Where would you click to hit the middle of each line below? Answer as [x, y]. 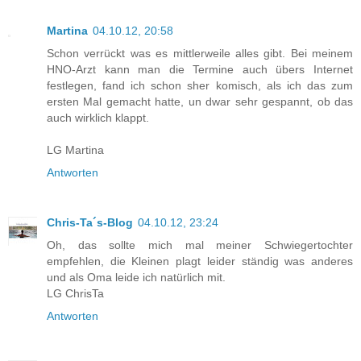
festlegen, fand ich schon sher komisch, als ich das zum [200, 86]
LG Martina [75, 150]
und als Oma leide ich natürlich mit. [136, 278]
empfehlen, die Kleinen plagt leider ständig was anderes [200, 261]
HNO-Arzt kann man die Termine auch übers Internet [200, 70]
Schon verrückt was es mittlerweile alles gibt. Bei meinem [200, 54]
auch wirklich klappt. [98, 118]
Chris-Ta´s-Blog [90, 223]
